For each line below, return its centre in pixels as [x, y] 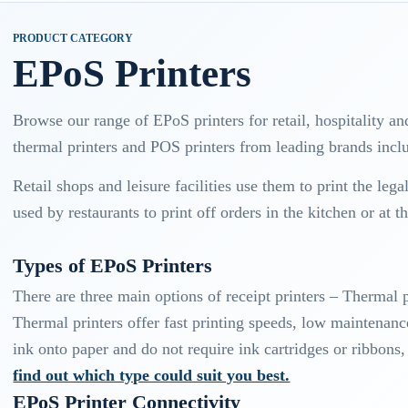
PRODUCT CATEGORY [73, 38]
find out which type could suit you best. [152, 375]
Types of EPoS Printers [113, 265]
